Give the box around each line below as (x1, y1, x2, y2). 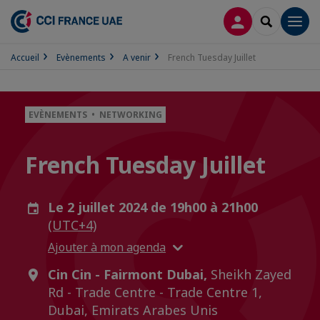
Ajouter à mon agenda (48, 239, 166, 255)
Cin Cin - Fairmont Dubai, (48, 266, 207, 283)
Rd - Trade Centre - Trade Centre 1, (48, 284, 262, 301)
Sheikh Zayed (207, 266, 291, 283)
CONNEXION (237, 14, 300, 27)
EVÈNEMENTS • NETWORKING (29, 109, 162, 121)
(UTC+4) (48, 216, 96, 234)
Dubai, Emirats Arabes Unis (48, 301, 218, 319)
